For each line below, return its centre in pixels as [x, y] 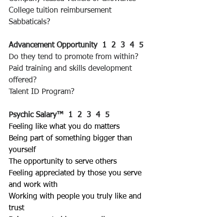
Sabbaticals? [30, 23]
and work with [33, 185]
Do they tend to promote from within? [74, 57]
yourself [22, 150]
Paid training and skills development [71, 69]
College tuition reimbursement [60, 11]
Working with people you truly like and [76, 197]
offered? [23, 81]
